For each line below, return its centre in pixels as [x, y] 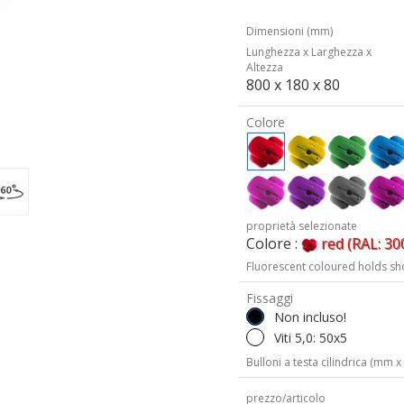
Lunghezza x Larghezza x [309, 52]
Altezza [265, 67]
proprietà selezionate [302, 226]
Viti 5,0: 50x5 [311, 338]
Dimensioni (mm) [290, 31]
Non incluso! [311, 317]
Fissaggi [270, 298]
